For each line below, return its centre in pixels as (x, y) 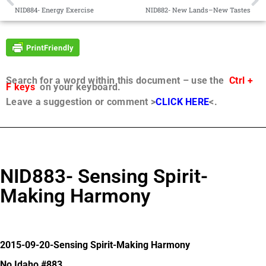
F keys (20, 87)
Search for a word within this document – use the (118, 80)
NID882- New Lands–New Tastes (198, 10)
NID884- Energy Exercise (54, 10)
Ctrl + (241, 80)
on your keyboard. (78, 87)
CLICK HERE (183, 102)
